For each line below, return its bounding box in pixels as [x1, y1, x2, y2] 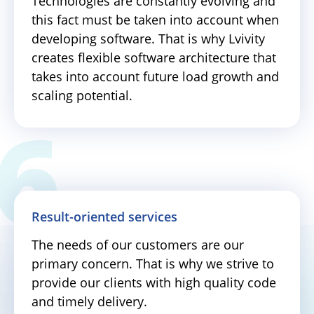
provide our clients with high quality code [32, 273, 276, 291]
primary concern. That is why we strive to [32, 254, 274, 272]
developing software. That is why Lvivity [32, 29, 265, 47]
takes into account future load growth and [32, 67, 279, 85]
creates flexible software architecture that [32, 48, 276, 66]
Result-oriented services [32, 207, 177, 225]
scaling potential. [32, 86, 132, 104]
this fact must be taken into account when [32, 11, 279, 28]
